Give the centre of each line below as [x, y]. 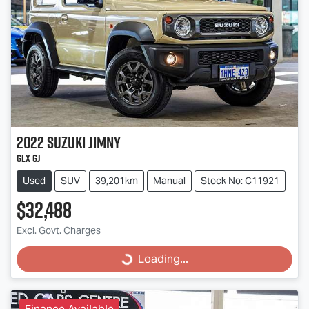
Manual [169, 180]
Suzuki [66, 142]
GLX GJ [29, 158]
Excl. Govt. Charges [59, 230]
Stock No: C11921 [240, 180]
